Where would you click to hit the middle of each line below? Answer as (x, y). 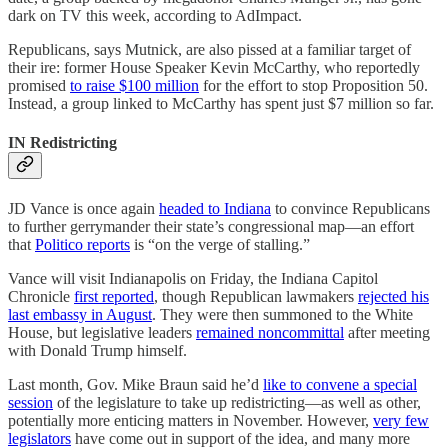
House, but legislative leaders (102, 333)
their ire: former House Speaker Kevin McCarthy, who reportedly (214, 67)
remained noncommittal (270, 333)
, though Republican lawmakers (256, 297)
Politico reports (82, 245)
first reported (114, 297)
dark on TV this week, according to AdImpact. (155, 15)
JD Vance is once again (83, 209)
